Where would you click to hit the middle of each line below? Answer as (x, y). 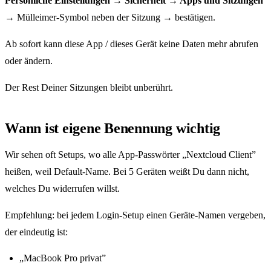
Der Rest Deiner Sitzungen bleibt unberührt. (89, 88)
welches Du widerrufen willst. (62, 189)
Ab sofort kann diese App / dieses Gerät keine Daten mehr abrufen (132, 44)
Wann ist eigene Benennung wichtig (113, 129)
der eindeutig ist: (36, 232)
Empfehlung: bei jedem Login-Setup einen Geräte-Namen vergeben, (135, 215)
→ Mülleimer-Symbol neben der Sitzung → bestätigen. (110, 18)
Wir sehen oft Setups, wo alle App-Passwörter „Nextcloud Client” (130, 155)
